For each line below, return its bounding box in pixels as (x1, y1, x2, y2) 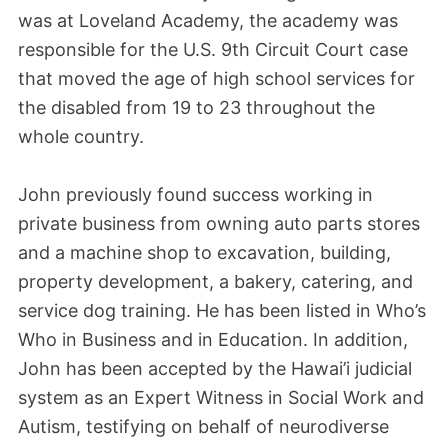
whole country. (18, 125, 144, 147)
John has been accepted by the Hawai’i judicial (18, 357, 412, 379)
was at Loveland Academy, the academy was (18, 9, 398, 31)
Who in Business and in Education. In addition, (18, 328, 408, 350)
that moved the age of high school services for (18, 67, 415, 89)
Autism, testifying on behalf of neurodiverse (18, 415, 389, 437)
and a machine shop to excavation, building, (18, 241, 391, 263)
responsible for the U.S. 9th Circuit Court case (18, 38, 408, 60)
